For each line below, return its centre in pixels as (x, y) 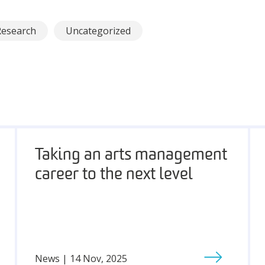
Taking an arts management (131, 156)
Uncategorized (98, 31)
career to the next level (114, 175)
